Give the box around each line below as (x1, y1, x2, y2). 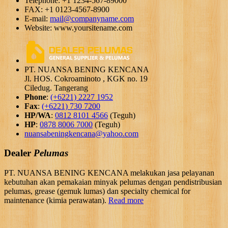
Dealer (4, 148, 31, 159)
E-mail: (24, 14, 50, 23)
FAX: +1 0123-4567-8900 (24, 5, 109, 14)
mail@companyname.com (50, 14, 134, 23)
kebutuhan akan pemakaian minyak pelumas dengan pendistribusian (4, 178, 222, 187)
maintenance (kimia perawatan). (4, 196, 108, 205)
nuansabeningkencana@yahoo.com (24, 129, 138, 138)
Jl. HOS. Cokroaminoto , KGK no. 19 (24, 74, 148, 83)
